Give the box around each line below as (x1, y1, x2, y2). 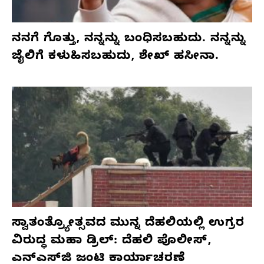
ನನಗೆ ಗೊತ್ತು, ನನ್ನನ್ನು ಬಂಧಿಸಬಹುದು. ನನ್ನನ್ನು (12, 31, 246, 48)
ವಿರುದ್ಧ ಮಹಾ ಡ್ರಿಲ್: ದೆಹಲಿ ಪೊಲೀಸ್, (12, 233, 212, 250)
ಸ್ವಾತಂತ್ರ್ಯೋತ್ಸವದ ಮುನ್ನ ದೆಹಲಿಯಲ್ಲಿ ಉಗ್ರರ (12, 216, 245, 232)
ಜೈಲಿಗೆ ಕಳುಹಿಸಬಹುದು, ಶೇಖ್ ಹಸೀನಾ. (12, 49, 219, 65)
